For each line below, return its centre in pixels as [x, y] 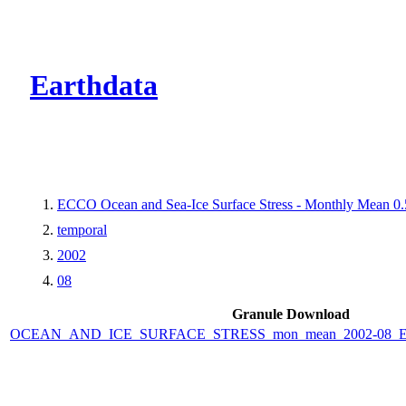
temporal [82, 229]
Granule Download [291, 314]
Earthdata [94, 86]
